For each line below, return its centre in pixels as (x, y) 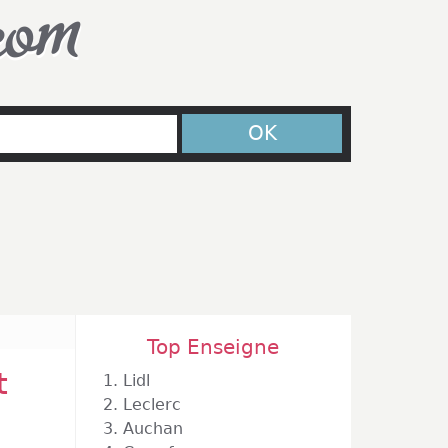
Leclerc (152, 404)
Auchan (153, 428)
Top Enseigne (213, 347)
